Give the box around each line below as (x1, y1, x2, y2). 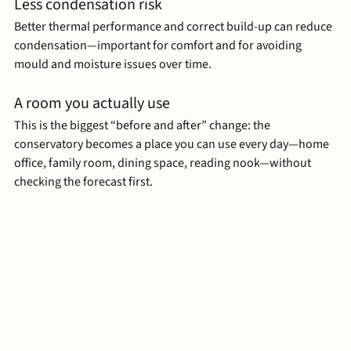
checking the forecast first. (14, 173, 153, 191)
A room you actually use (14, 92, 170, 115)
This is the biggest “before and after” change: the (14, 117, 273, 135)
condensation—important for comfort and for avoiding (14, 37, 304, 55)
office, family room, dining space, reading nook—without (14, 154, 313, 172)
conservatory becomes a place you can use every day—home (14, 136, 331, 154)
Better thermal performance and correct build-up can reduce (14, 18, 335, 36)
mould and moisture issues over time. (14, 56, 212, 74)
